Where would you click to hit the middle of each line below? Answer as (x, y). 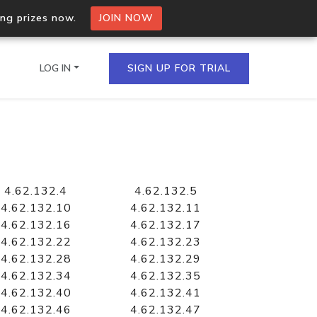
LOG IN (56, 68)
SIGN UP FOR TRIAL (179, 68)
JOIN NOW (126, 18)
